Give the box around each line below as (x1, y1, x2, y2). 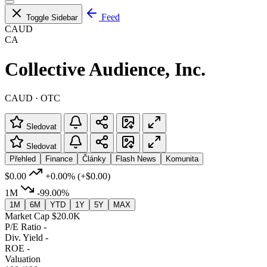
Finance (45, 154, 73, 163)
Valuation (5, 253, 41, 264)
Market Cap (5, 210, 49, 221)
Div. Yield (5, 232, 43, 243)
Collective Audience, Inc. (5, 58, 206, 80)
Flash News (116, 154, 156, 163)
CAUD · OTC (5, 92, 60, 103)
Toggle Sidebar (26, 13, 77, 23)
